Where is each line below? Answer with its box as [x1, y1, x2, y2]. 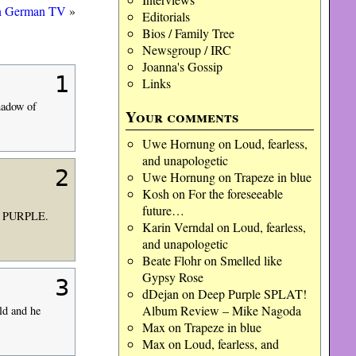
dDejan [141, 285, 179, 302]
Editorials [141, 8, 190, 25]
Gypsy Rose [141, 269, 203, 285]
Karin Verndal [141, 219, 214, 235]
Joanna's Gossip [141, 58, 222, 75]
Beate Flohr [141, 252, 201, 269]
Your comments [126, 106, 239, 128]
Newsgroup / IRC [141, 41, 231, 58]
